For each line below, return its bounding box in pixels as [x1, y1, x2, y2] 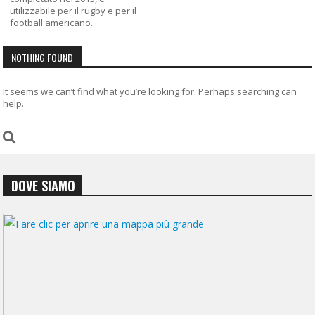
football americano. [10, 15, 94, 29]
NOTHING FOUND [11, 49, 74, 65]
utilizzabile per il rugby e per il [10, 4, 137, 17]
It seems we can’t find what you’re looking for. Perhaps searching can [3, 84, 297, 98]
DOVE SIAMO [11, 176, 76, 195]
